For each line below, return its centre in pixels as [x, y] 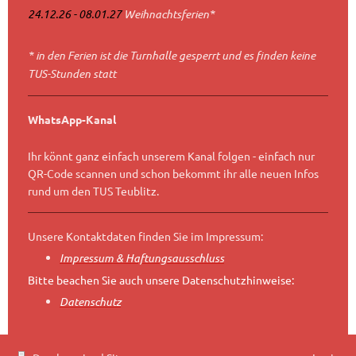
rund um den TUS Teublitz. [93, 190]
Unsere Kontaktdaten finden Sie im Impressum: [145, 236]
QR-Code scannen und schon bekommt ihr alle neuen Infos [173, 173]
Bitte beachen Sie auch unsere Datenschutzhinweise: [161, 280]
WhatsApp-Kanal [72, 120]
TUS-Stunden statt [72, 73]
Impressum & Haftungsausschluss [142, 258]
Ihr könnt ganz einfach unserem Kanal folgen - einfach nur [171, 155]
